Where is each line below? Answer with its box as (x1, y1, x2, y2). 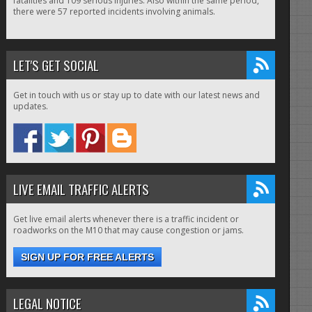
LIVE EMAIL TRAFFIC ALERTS (13, 179, 149, 199)
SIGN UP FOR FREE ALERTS (20, 251, 154, 263)
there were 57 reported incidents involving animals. (13, 6, 215, 18)
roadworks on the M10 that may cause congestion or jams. (13, 224, 244, 237)
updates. (13, 100, 48, 113)
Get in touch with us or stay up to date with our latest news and (13, 89, 260, 102)
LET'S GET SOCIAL (13, 55, 99, 75)
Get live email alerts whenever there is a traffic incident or (13, 213, 239, 226)
